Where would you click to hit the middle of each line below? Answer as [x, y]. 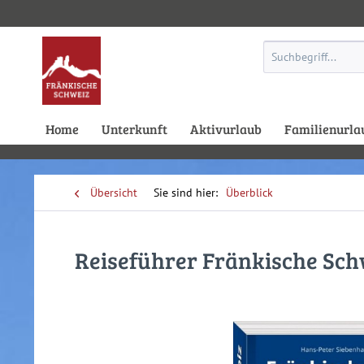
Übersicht [114, 193]
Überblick [249, 193]
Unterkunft [134, 129]
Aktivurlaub [226, 129]
